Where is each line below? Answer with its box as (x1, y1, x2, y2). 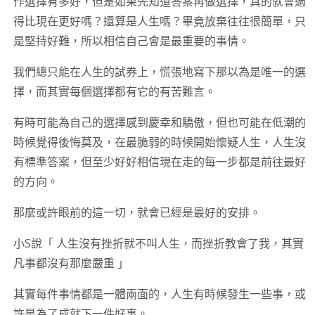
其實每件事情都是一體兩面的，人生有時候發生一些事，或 (13, 286, 306, 302)
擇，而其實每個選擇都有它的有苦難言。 (13, 84, 216, 100)
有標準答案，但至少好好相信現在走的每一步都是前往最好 (13, 154, 306, 170)
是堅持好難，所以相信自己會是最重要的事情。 (13, 33, 250, 49)
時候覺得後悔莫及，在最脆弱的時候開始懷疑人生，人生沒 (13, 134, 306, 150)
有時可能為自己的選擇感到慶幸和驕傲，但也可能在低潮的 (13, 115, 306, 131)
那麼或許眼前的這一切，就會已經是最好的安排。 (13, 205, 261, 221)
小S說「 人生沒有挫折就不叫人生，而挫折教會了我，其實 (13, 236, 304, 252)
